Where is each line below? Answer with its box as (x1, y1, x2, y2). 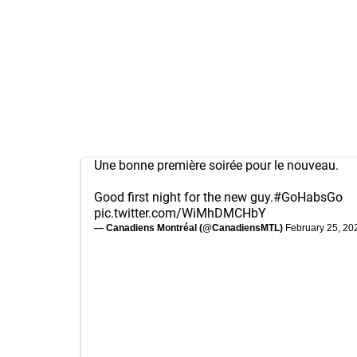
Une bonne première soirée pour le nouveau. (94, 158, 339, 173)
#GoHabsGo (273, 190, 343, 205)
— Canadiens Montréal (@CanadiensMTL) (94, 222, 285, 233)
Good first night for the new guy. (94, 190, 273, 205)
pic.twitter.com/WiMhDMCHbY (94, 206, 266, 221)
